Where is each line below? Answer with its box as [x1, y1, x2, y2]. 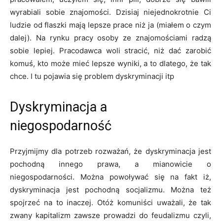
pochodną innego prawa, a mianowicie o [10, 159, 211, 169]
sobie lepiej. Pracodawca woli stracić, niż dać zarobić [10, 46, 211, 55]
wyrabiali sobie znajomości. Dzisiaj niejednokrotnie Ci [10, 7, 211, 17]
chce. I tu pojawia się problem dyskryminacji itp [10, 72, 174, 81]
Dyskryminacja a [10, 99, 107, 115]
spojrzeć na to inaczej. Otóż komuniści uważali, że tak [10, 198, 211, 207]
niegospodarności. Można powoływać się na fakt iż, [10, 172, 211, 182]
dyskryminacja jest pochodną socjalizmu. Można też [10, 185, 211, 194]
